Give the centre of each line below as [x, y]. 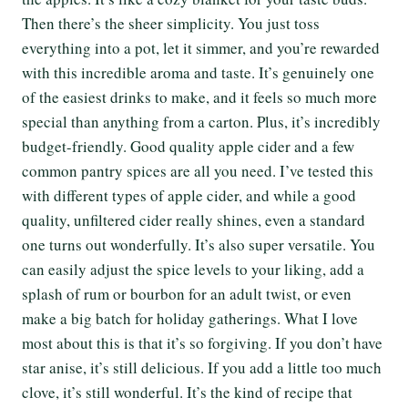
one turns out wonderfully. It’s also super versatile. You [199, 245]
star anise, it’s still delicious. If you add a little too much [202, 367]
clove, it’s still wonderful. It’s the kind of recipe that [187, 392]
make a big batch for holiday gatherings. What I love [190, 318]
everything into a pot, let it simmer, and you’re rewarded [201, 48]
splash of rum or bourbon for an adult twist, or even [187, 294]
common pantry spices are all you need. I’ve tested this [198, 171]
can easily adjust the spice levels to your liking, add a [193, 269]
